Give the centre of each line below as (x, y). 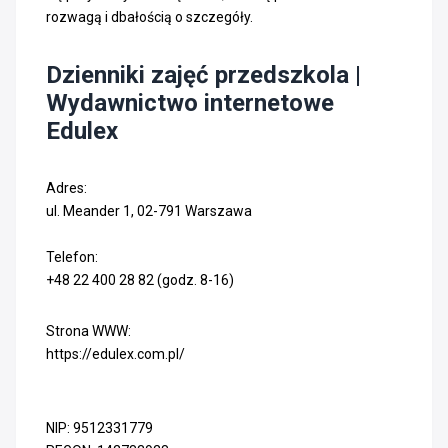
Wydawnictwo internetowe (190, 102)
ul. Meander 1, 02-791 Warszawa (149, 210)
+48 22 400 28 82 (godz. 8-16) (140, 279)
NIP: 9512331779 (99, 427)
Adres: (66, 187)
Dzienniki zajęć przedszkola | (203, 74)
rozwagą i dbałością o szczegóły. (149, 16)
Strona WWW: (88, 330)
